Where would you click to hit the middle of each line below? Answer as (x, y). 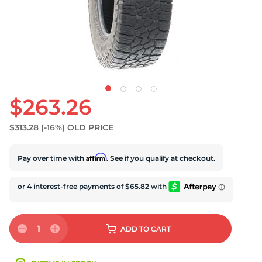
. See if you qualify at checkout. (161, 158)
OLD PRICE (90, 127)
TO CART (155, 229)
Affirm (96, 157)
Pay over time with (52, 158)
